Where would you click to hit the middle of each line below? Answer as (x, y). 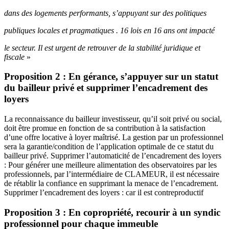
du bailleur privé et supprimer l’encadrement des (106, 88)
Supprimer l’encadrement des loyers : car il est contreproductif (104, 192)
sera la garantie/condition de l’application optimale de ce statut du (109, 146)
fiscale (15, 57)
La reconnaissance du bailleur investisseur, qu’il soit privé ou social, (113, 119)
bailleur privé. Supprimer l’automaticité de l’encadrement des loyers (113, 156)
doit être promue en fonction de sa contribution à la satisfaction (105, 128)
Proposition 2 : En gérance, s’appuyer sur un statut (111, 77)
